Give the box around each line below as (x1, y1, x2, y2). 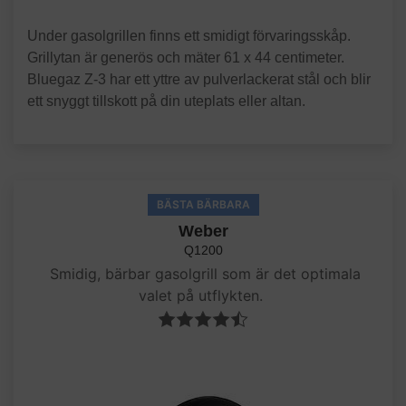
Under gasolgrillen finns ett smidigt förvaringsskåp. (27, 28, 351, 43)
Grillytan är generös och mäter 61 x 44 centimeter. (27, 50, 344, 65)
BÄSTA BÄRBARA (156, 198, 250, 211)
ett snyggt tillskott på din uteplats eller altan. (27, 93, 309, 109)
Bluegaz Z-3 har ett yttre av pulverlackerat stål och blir (27, 72, 371, 87)
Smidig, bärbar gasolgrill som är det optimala (45, 265, 361, 283)
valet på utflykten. (139, 286, 267, 304)
